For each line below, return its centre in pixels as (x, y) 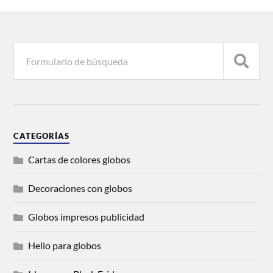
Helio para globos (65, 246)
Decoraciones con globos (80, 188)
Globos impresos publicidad (87, 217)
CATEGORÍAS (42, 136)
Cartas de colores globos (80, 160)
